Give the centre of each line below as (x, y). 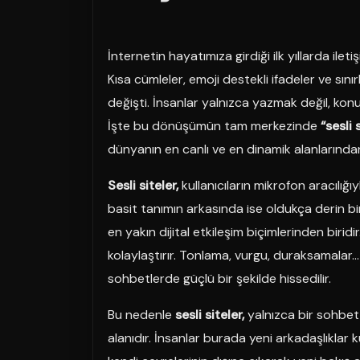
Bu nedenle (141, 314)
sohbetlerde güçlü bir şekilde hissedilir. (219, 278)
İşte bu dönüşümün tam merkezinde (214, 125)
